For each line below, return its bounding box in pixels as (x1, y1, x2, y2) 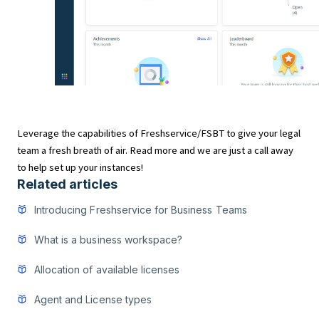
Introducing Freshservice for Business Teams (34, 204, 247, 216)
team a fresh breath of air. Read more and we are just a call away (17, 144, 293, 157)
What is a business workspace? (34, 234, 183, 246)
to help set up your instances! (17, 161, 143, 174)
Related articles (17, 177, 117, 192)
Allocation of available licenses (34, 263, 180, 276)
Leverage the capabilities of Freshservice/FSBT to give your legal (17, 127, 300, 140)
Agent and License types (34, 293, 152, 305)
